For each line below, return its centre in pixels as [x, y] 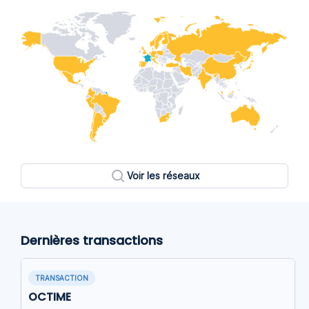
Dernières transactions [92, 241]
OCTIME [50, 297]
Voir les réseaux [163, 176]
